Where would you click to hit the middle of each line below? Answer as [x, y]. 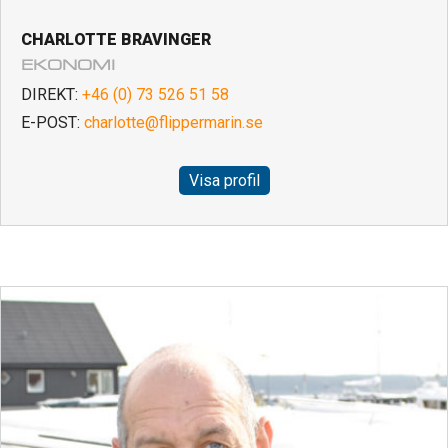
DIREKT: [51, 95]
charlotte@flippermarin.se [173, 123]
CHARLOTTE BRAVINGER [116, 40]
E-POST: [52, 123]
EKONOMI [68, 65]
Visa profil [224, 181]
